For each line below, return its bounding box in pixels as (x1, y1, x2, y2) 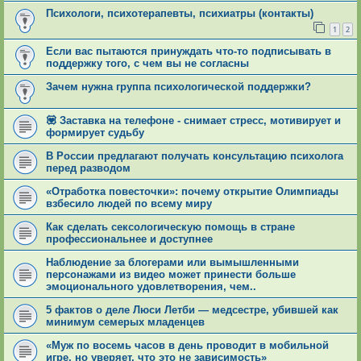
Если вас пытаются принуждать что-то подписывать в (46, 44, 331, 57)
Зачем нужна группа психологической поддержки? (46, 80, 311, 93)
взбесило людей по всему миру (46, 197, 212, 210)
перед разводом (46, 161, 131, 174)
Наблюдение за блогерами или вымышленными (46, 255, 299, 268)
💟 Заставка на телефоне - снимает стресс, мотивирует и (46, 114, 341, 127)
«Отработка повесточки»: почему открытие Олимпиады (46, 185, 338, 197)
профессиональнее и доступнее (46, 232, 213, 245)
